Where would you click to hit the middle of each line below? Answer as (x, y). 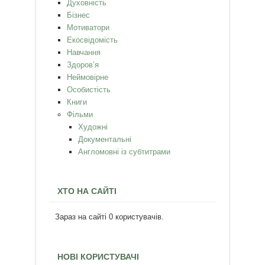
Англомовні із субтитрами (125, 151)
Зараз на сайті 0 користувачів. (110, 217)
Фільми (80, 114)
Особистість (88, 89)
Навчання (83, 52)
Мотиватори (88, 27)
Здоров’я (83, 64)
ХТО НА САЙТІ (87, 191)
